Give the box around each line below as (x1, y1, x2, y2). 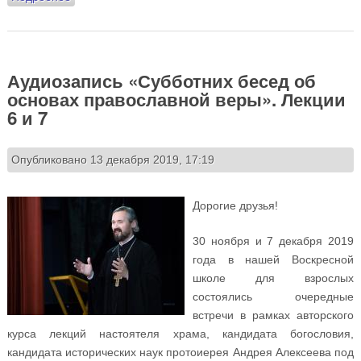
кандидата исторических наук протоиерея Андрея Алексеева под (6, 345, 355, 359)
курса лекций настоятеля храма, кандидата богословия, (6, 326, 355, 340)
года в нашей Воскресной (192, 252, 355, 266)
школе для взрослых (192, 271, 355, 284)
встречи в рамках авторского (192, 308, 355, 322)
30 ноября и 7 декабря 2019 (192, 234, 355, 247)
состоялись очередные (192, 289, 355, 303)
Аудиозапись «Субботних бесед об (6, 68, 316, 94)
